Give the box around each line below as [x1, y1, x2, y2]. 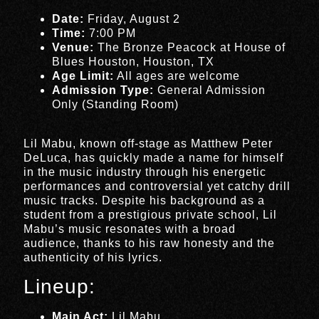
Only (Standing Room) [52, 98, 179, 111]
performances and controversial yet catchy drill [23, 179, 291, 192]
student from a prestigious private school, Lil [23, 208, 278, 221]
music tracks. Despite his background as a [23, 194, 266, 206]
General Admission [154, 84, 266, 97]
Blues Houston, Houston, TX [52, 56, 215, 68]
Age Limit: [52, 70, 115, 83]
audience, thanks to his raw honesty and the [23, 236, 276, 249]
